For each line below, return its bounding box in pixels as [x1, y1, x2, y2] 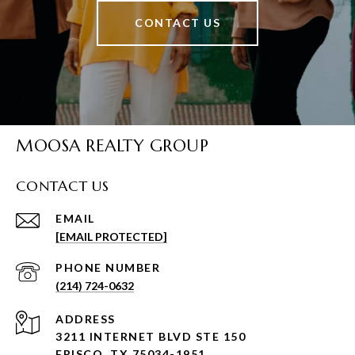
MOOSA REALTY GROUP [16, 135, 208, 156]
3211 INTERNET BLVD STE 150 [55, 329, 246, 343]
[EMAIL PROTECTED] [55, 229, 167, 243]
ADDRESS [55, 311, 116, 326]
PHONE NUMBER [55, 260, 160, 274]
